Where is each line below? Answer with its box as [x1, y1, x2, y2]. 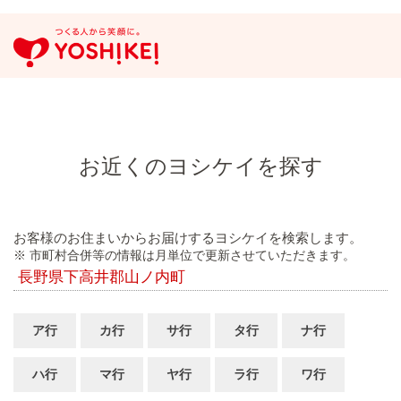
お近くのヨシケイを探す [78, 154, 323, 178]
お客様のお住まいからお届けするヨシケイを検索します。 [13, 230, 363, 245]
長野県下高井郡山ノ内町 [18, 269, 185, 286]
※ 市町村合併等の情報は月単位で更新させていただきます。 [13, 248, 355, 262]
